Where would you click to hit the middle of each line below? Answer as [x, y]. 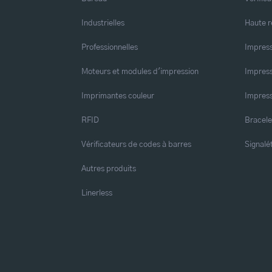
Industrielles [103, 23]
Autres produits [109, 168]
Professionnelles [110, 47]
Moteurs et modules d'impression [140, 71]
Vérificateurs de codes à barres [137, 144]
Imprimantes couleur [118, 96]
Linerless [97, 193]
